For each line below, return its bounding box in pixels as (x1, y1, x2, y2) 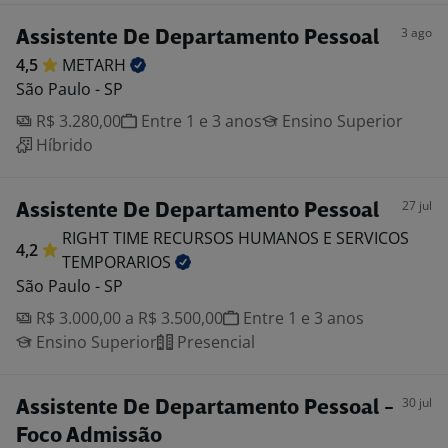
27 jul (402, 197, 432, 214)
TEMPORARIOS (62, 251, 175, 273)
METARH (62, 54, 130, 76)
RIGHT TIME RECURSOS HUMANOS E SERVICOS (62, 227, 409, 249)
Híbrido (32, 134, 93, 156)
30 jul (402, 394, 432, 411)
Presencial (173, 331, 255, 353)
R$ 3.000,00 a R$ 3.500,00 (32, 307, 223, 329)
